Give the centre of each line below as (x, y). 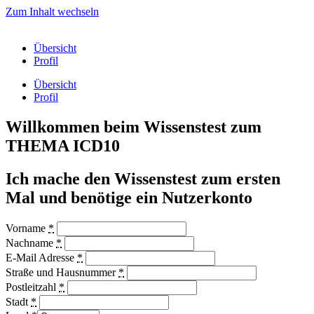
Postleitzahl (32, 287)
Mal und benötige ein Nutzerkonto (129, 197)
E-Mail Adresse (41, 257)
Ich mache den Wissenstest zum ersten (143, 178)
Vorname (27, 228)
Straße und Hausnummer (62, 272)
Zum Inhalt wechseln (52, 12)
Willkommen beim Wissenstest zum (134, 127)
